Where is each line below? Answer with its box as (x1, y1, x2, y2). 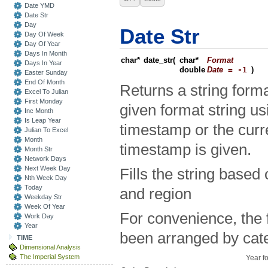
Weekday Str (25, 193, 62, 200)
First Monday (25, 98, 63, 105)
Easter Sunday (25, 69, 68, 76)
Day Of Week (25, 31, 64, 38)
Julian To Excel (25, 126, 68, 133)
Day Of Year (25, 40, 60, 47)
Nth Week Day (25, 174, 67, 181)
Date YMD (25, 2, 54, 9)
